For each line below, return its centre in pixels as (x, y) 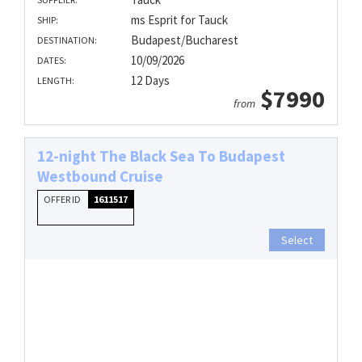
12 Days (150, 80)
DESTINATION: (67, 40)
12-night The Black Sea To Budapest (161, 156)
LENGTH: (56, 80)
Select (297, 240)
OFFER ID (63, 199)
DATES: (52, 60)
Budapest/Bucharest (184, 40)
